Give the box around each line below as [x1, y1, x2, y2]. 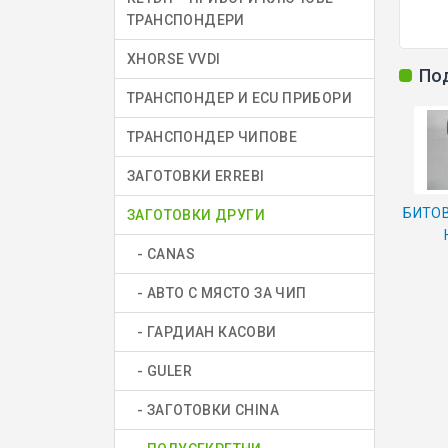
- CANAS [127, 246, 195, 263]
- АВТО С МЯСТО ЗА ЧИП [127, 285, 307, 302]
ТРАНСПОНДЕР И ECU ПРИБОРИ [127, 90, 353, 107]
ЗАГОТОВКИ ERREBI [127, 168, 265, 185]
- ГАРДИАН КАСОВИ [127, 324, 277, 341]
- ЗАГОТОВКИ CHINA [127, 402, 279, 419]
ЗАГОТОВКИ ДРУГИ [127, 207, 265, 224]
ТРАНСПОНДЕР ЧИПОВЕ [127, 129, 298, 146]
